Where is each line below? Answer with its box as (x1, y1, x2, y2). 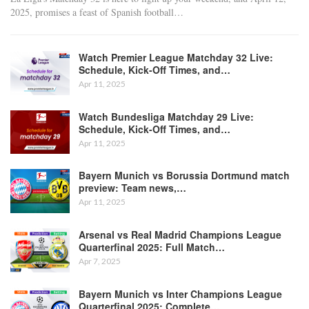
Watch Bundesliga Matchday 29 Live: (79, 109, 254, 123)
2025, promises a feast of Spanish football (10, 6, 174, 19)
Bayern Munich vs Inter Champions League (79, 286, 282, 301)
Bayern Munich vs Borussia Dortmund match (79, 168, 290, 183)
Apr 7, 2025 (79, 255, 121, 266)
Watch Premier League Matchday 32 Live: (79, 50, 273, 64)
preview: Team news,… (79, 181, 186, 195)
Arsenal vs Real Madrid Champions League (79, 227, 281, 241)
